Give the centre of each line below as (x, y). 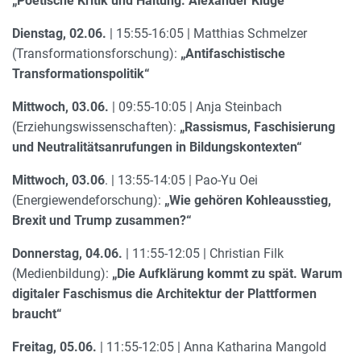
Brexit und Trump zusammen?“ (102, 220)
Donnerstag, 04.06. (67, 253)
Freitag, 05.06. (54, 346)
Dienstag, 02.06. (59, 33)
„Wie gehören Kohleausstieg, (248, 200)
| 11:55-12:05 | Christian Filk (203, 253)
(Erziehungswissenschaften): (96, 127)
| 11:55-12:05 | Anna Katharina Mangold (212, 346)
